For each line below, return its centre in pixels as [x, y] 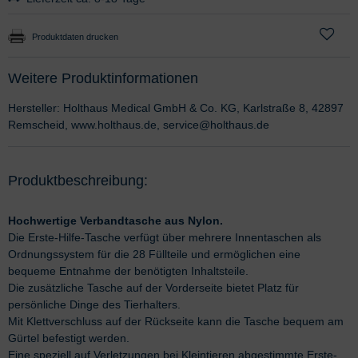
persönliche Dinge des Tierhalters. [94, 304]
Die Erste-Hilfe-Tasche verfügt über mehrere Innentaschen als [165, 237]
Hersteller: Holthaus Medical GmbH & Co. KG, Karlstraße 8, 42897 [176, 107]
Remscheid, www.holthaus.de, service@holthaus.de [139, 124]
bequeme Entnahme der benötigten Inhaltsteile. [128, 270]
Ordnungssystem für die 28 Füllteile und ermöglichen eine [154, 254]
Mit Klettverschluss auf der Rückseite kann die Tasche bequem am [176, 321]
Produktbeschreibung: [78, 180]
